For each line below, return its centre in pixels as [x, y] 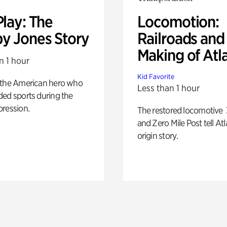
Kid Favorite [156, 76]
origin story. [158, 135]
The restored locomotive [181, 110]
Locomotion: [178, 22]
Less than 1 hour [168, 88]
